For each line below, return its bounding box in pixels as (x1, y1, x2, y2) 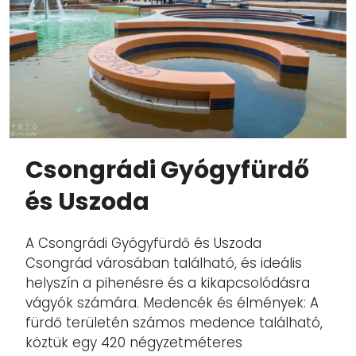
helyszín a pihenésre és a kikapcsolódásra (25, 273, 310, 293)
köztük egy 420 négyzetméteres (25, 333, 242, 353)
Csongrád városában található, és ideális (25, 253, 302, 273)
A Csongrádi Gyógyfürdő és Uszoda (25, 234, 261, 253)
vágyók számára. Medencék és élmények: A (25, 293, 319, 313)
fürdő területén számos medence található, (25, 313, 323, 333)
